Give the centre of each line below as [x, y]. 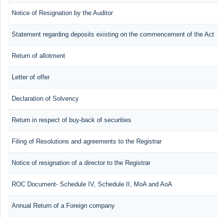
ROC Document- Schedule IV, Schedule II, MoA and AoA [92, 184]
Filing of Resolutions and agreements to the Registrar [86, 141]
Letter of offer [30, 77]
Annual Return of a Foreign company [63, 205]
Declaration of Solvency [45, 98]
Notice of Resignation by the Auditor [62, 13]
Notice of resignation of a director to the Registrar [81, 163]
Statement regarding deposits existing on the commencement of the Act [113, 34]
